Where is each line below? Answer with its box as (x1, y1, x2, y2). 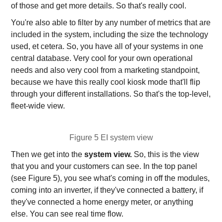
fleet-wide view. (11, 102, 65, 110)
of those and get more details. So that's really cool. (11, 1, 187, 10)
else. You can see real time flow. (11, 210, 124, 218)
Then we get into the (11, 150, 85, 159)
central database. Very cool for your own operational (11, 54, 193, 62)
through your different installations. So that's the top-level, (11, 90, 211, 98)
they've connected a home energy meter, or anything (11, 198, 194, 206)
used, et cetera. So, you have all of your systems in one (11, 42, 204, 51)
